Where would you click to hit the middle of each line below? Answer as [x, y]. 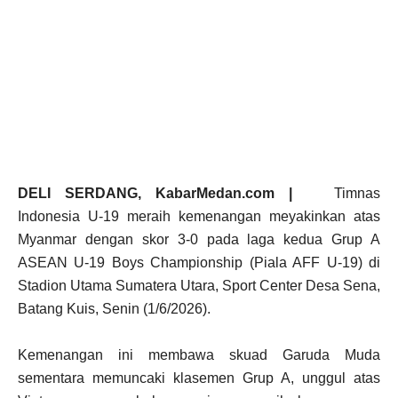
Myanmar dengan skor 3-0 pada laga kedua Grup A [199, 240]
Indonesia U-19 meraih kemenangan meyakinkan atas [199, 217]
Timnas [343, 194]
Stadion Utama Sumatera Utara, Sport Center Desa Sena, [199, 286]
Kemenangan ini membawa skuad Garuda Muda [199, 355]
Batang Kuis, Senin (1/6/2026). [114, 309]
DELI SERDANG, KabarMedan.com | [162, 194]
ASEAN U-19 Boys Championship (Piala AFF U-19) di [199, 263]
